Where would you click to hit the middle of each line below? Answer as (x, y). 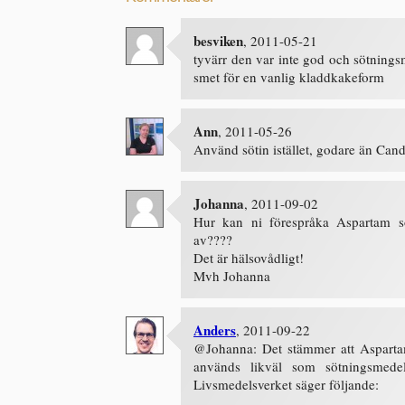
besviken (218, 41)
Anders (215, 330)
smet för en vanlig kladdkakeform (289, 77)
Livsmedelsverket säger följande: (286, 384)
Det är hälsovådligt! (249, 258)
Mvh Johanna (232, 276)
